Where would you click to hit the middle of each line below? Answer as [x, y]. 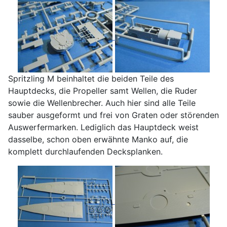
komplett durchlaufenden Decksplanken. [85, 152]
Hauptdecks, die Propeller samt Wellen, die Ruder [103, 91]
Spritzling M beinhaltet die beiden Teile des [91, 79]
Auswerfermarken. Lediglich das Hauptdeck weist [103, 127]
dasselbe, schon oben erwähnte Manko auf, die [98, 140]
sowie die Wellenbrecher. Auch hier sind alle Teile [102, 103]
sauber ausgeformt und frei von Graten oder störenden [113, 115]
